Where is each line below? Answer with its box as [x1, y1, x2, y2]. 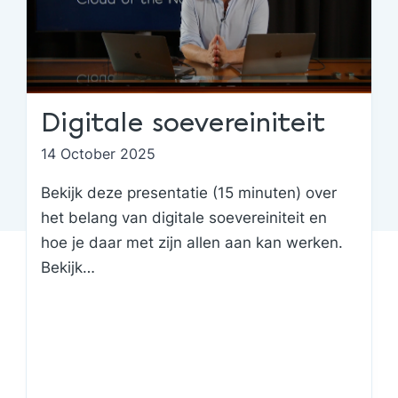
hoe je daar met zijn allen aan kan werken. [41, 234, 344, 251]
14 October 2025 [41, 145, 156, 163]
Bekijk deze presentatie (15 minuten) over [41, 184, 338, 202]
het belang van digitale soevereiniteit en [41, 209, 328, 227]
